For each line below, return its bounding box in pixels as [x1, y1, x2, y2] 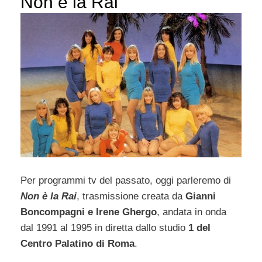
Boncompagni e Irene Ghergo [20, 206, 157, 218]
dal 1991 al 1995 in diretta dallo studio [20, 222, 188, 233]
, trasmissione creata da [77, 190, 185, 202]
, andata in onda [157, 206, 226, 218]
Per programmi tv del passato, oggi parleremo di [20, 174, 231, 186]
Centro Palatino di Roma [20, 237, 135, 249]
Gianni [185, 190, 216, 202]
